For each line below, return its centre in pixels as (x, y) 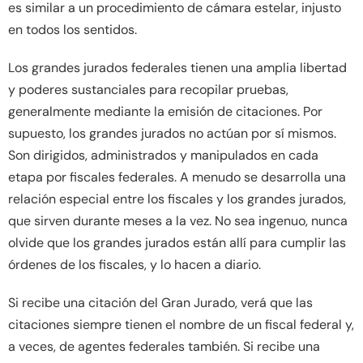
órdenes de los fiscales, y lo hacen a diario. (135, 264)
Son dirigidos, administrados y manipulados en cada (163, 155)
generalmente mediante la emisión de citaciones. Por (165, 111)
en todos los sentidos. (73, 29)
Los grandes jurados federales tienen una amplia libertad (177, 67)
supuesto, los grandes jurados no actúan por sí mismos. (172, 133)
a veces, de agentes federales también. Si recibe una (164, 346)
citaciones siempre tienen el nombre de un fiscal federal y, (181, 324)
